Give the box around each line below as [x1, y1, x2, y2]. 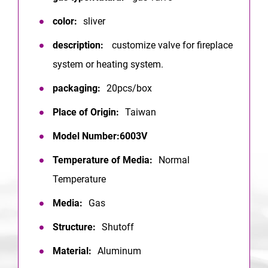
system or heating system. [53, 59, 163, 71]
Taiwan [125, 106, 156, 118]
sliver [83, 16, 105, 28]
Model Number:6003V [53, 130, 147, 142]
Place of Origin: [53, 106, 119, 118]
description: [53, 39, 103, 51]
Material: [53, 245, 92, 257]
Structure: [53, 221, 96, 233]
